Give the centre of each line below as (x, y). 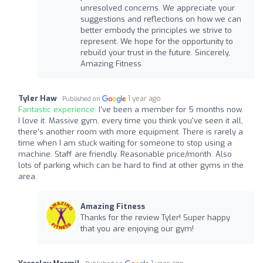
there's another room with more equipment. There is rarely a (131, 131)
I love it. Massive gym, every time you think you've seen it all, (131, 120)
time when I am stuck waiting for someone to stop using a (125, 143)
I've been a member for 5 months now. (171, 109)
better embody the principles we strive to (156, 30)
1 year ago (145, 98)
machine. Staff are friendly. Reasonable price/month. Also (125, 154)
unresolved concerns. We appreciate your (157, 8)
